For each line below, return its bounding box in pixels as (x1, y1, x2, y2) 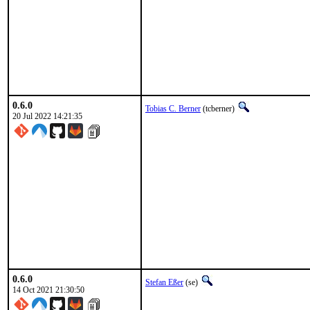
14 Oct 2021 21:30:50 (12, 285, 84, 295)
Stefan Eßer (145, 277, 183, 287)
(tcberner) (201, 104, 237, 113)
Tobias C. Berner (145, 104, 201, 113)
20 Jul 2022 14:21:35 (12, 111, 82, 121)
